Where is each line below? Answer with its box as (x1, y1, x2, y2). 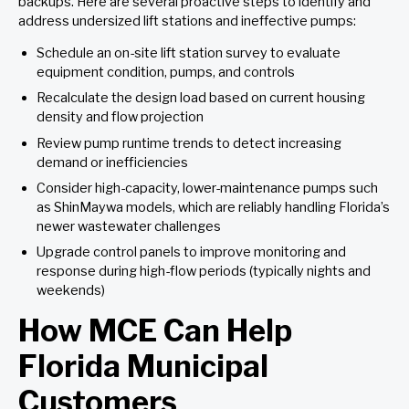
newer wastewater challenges (37, 217, 226, 235)
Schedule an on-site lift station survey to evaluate (37, 45, 341, 62)
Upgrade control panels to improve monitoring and (37, 244, 346, 261)
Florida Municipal (18, 348, 268, 385)
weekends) (37, 282, 105, 299)
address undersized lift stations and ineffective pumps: (18, 12, 362, 29)
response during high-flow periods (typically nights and (37, 263, 371, 280)
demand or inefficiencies (37, 153, 188, 171)
